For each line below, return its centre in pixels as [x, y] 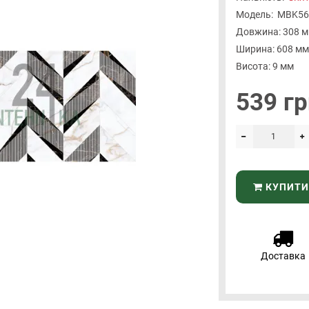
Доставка [283, 256]
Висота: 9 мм [265, 67]
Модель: [254, 15]
